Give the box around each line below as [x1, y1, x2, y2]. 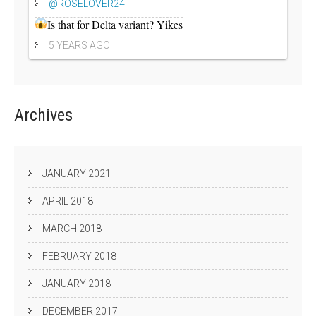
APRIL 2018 [42, 195, 93, 207]
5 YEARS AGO [49, 39, 110, 51]
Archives [14, 105, 73, 126]
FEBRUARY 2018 [42, 250, 116, 262]
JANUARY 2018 [42, 278, 111, 290]
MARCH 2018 [42, 223, 102, 235]
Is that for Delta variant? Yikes [47, 17, 183, 32]
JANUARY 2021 [42, 168, 111, 180]
